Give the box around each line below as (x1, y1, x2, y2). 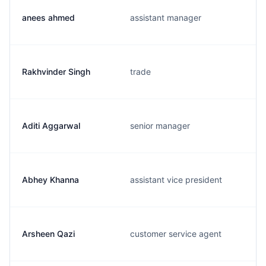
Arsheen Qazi (22, 229, 75, 239)
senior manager (130, 121, 190, 131)
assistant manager (130, 12, 201, 23)
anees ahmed (22, 12, 75, 23)
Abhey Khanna (22, 175, 79, 185)
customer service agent (130, 229, 221, 239)
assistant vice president (130, 175, 222, 185)
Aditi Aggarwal (22, 121, 80, 131)
